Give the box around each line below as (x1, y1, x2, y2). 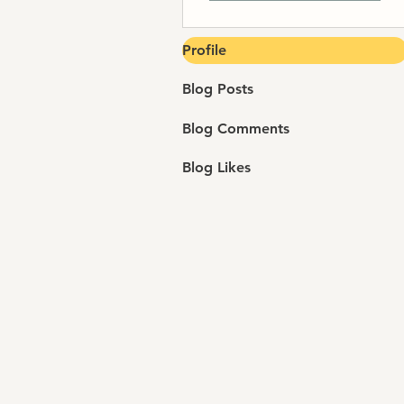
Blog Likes (182, 158, 251, 176)
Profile (182, 41, 226, 60)
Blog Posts (182, 80, 253, 98)
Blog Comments (182, 119, 289, 137)
